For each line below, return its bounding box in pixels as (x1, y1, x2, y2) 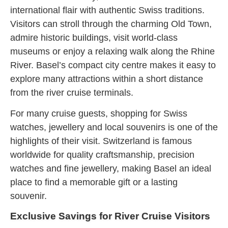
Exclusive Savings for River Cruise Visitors (10, 210, 210, 221)
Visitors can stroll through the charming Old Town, (10, 18, 212, 29)
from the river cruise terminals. (10, 87, 136, 98)
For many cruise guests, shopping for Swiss (10, 108, 187, 119)
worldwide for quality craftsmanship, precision (10, 150, 194, 160)
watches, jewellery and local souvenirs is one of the (10, 122, 218, 133)
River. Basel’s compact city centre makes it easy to (10, 60, 216, 70)
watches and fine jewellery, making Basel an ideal (10, 163, 211, 174)
